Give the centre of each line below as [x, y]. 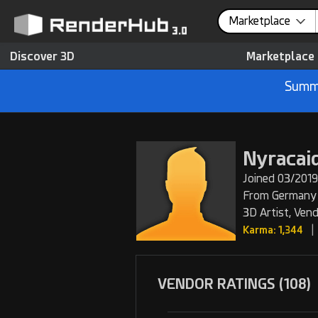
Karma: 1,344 [273, 230]
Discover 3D [42, 56]
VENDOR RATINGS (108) [234, 284]
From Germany [280, 196]
